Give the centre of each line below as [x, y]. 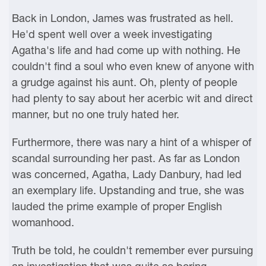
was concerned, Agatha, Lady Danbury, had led [127, 174]
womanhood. [43, 222]
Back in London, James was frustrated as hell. [123, 18]
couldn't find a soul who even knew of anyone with [133, 66]
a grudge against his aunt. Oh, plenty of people [125, 82]
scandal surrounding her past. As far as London [126, 158]
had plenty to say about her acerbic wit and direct [132, 98]
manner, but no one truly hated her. [96, 114]
